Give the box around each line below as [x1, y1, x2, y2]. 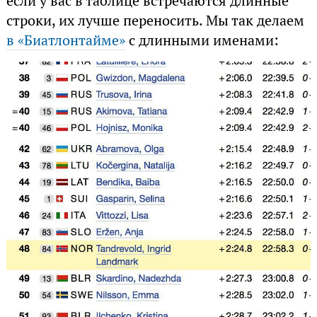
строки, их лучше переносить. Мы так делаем [6, 11, 304, 30]
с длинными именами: [125, 31, 279, 50]
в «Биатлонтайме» [6, 31, 125, 50]
